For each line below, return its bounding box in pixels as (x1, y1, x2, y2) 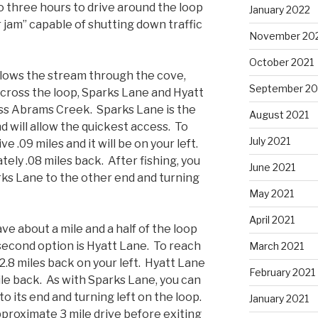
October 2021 (248, 55, 314, 68)
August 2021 (248, 108, 309, 121)
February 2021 (248, 265, 315, 278)
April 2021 (248, 213, 295, 226)
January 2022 (248, 3, 310, 16)
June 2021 (248, 160, 295, 173)
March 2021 (248, 239, 304, 252)
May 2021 (248, 187, 294, 199)
